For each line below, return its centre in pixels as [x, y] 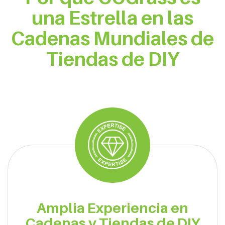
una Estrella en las [113, 18]
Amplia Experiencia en [113, 208]
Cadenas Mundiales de [113, 38]
